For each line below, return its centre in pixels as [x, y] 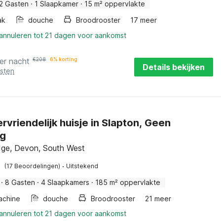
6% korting [64, 59]
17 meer [144, 20]
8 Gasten [20, 182]
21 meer [158, 199]
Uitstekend [82, 166]
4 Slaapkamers [65, 182]
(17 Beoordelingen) [33, 166]
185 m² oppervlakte [128, 182]
